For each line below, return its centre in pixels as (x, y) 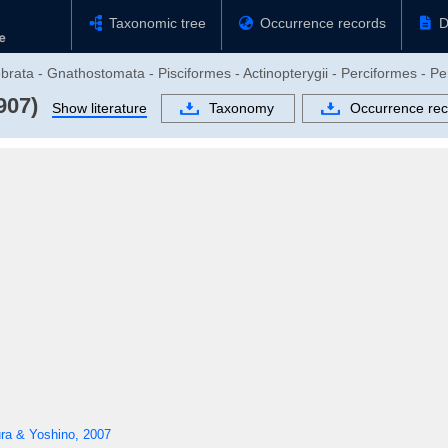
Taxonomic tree (158, 23)
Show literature (99, 107)
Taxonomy (241, 107)
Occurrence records (322, 23)
